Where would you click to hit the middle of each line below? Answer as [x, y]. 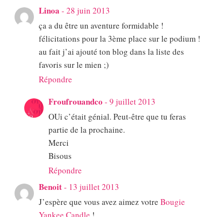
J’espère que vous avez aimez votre [100, 202]
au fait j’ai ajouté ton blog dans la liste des [111, 52]
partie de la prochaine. [87, 130]
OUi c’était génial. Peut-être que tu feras [117, 117]
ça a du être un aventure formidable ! [101, 26]
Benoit [50, 187]
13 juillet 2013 [94, 187]
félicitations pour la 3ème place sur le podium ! [120, 39]
